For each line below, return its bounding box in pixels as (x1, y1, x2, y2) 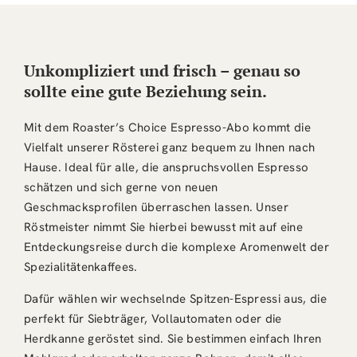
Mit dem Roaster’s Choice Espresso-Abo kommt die (24, 120, 312, 136)
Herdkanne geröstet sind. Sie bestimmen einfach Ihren (24, 331, 322, 347)
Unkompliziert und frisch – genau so (24, 60, 300, 82)
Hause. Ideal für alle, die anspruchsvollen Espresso (24, 159, 309, 176)
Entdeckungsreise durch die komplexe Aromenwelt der (24, 239, 330, 256)
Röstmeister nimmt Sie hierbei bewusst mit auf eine (24, 219, 304, 236)
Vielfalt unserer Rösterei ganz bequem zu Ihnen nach (24, 139, 316, 156)
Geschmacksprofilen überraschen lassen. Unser (24, 199, 289, 216)
